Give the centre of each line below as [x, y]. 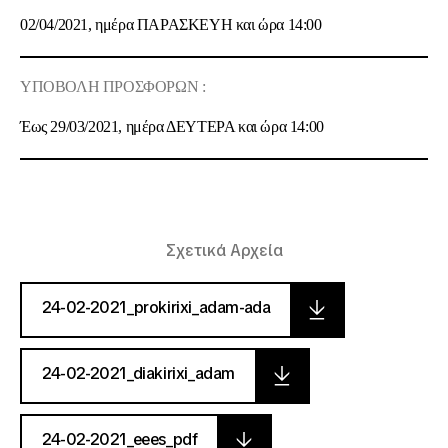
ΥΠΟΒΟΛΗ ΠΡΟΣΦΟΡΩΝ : [113, 86]
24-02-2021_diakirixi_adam [138, 373]
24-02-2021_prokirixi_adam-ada [156, 307]
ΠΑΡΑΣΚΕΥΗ [184, 24]
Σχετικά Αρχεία [224, 250]
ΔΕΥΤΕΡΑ [202, 126]
